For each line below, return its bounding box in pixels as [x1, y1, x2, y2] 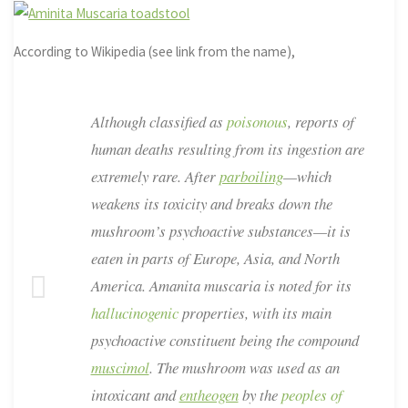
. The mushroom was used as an [148, 356, 340, 378]
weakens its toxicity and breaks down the [90, 192, 332, 214]
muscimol [90, 356, 149, 378]
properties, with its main [178, 301, 331, 323]
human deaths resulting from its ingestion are [90, 138, 364, 159]
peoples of [280, 383, 342, 405]
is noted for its [260, 274, 352, 296]
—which [282, 165, 331, 187]
